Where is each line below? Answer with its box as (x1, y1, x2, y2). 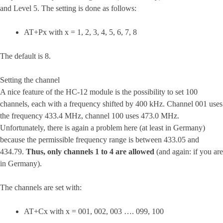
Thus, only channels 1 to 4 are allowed (26, 147, 154, 156)
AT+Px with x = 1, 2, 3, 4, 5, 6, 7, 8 (24, 28, 137, 36)
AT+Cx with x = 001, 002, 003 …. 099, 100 (24, 207, 164, 216)
